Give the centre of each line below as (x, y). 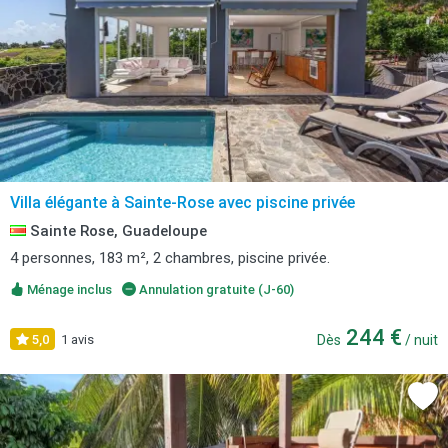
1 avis (77, 339)
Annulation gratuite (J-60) (214, 289)
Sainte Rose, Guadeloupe (116, 231)
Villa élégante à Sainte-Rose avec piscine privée (182, 202)
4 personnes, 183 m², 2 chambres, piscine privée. (170, 258)
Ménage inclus (68, 289)
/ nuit (420, 340)
